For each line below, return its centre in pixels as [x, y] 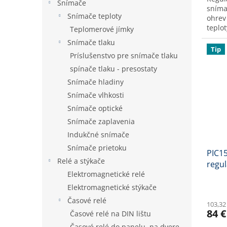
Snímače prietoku [97, 148]
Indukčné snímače [98, 135]
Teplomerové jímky [102, 29]
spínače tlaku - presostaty [113, 69]
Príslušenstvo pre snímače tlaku [124, 55]
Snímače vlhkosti [96, 95]
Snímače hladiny [96, 82]
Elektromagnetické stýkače [112, 187]
